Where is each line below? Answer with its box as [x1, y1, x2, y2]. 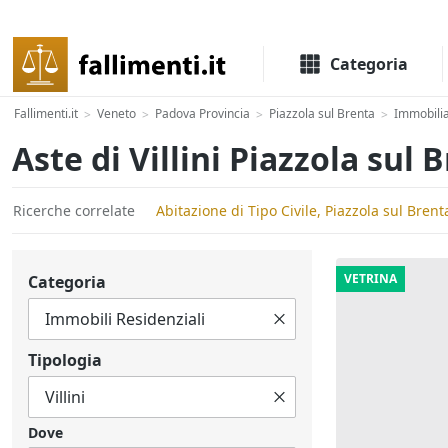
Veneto [97, 105, 136, 122]
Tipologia [28, 349, 102, 372]
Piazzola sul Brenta [269, 105, 375, 122]
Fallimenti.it [14, 105, 78, 122]
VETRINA [344, 270, 397, 287]
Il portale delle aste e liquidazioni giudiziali [12, 6, 303, 26]
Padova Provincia [155, 105, 250, 122]
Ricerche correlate [13, 201, 135, 220]
